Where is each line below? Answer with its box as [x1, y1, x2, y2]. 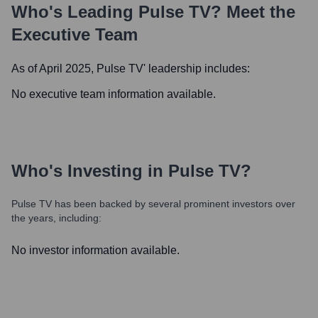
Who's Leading [11, 2, 138, 21]
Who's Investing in [11, 161, 168, 180]
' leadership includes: [143, 62, 250, 75]
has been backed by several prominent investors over [52, 198, 295, 209]
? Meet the [211, 2, 295, 21]
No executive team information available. [11, 88, 216, 100]
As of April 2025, [11, 62, 97, 75]
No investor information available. [11, 244, 180, 256]
